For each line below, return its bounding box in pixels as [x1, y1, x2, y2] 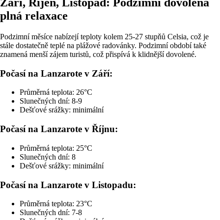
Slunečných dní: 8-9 [20, 97, 82, 106]
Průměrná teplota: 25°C [20, 143, 92, 152]
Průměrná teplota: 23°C [20, 199, 92, 208]
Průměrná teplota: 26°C [20, 88, 92, 97]
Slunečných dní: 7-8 [20, 208, 82, 217]
